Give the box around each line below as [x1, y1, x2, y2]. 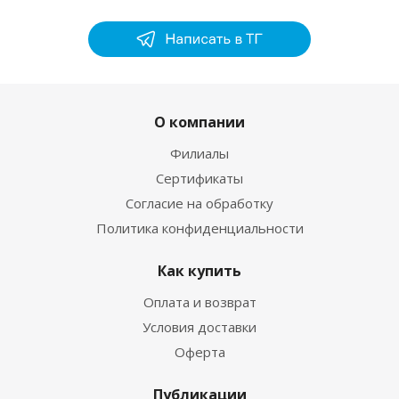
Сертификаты [156, 169, 243, 188]
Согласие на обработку [126, 194, 273, 213]
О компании [154, 112, 245, 133]
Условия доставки [142, 318, 256, 337]
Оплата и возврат [142, 293, 256, 312]
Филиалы [170, 144, 229, 163]
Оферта [174, 343, 225, 362]
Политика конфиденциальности [95, 219, 304, 238]
